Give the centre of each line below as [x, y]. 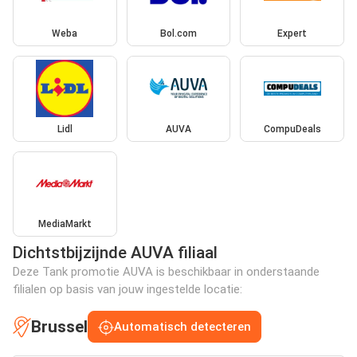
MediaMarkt [65, 224]
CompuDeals [292, 129]
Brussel [59, 326]
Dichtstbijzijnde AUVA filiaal [115, 253]
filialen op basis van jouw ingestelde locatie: [127, 290]
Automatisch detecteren [182, 327]
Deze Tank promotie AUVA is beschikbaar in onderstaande [166, 272]
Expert [292, 34]
